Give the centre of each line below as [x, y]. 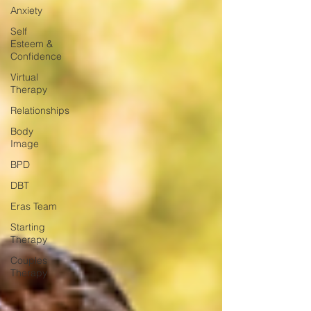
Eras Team [34, 206]
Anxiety [26, 10]
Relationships [40, 110]
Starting [28, 227]
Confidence [36, 56]
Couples [29, 260]
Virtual [24, 77]
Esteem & [32, 44]
